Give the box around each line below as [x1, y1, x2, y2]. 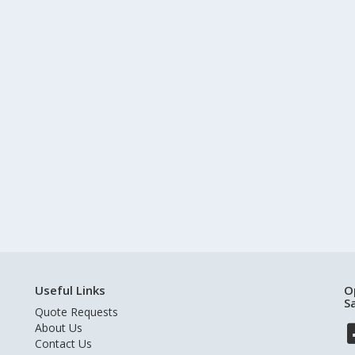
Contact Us [35, 336, 92, 351]
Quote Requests [35, 304, 118, 319]
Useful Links [35, 282, 105, 298]
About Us [35, 320, 82, 335]
